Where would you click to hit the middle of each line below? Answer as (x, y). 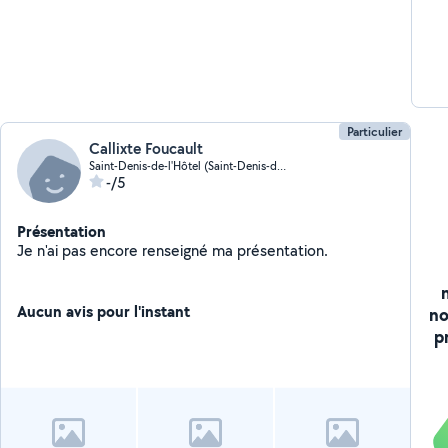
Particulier (374, 131)
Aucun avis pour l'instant (104, 311)
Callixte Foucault (146, 148)
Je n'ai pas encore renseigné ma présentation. (283, 250)
